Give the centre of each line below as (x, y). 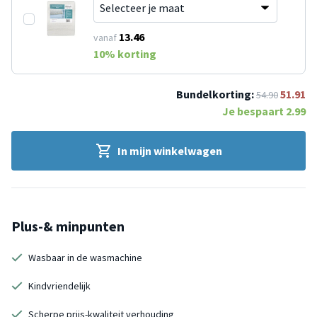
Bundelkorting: (215, 94)
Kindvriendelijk (59, 286)
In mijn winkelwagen (170, 150)
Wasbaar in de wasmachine (85, 257)
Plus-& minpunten (68, 226)
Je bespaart (254, 111)
